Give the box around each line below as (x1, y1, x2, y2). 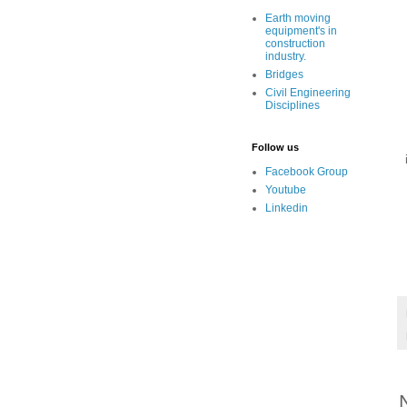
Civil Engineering (265, 85, 351, 99)
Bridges (265, 67, 303, 81)
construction (265, 36, 325, 50)
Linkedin (265, 201, 308, 214)
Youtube (265, 183, 306, 196)
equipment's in (265, 24, 337, 37)
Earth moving (265, 11, 331, 25)
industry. (265, 49, 306, 63)
